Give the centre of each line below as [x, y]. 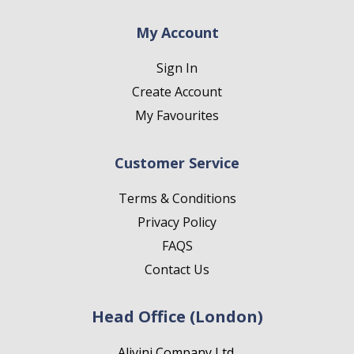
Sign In [177, 68]
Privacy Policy [177, 222]
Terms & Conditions [177, 198]
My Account [177, 32]
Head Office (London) [177, 316]
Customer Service [177, 163]
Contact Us [177, 269]
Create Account [177, 92]
